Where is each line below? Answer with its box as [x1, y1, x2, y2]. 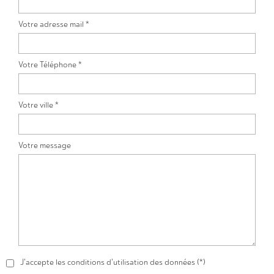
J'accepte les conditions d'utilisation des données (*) [20, 257, 206, 267]
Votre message [18, 140, 71, 150]
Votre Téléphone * [18, 59, 82, 69]
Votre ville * [18, 100, 59, 109]
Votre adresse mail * [18, 19, 89, 29]
